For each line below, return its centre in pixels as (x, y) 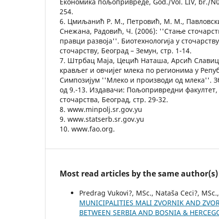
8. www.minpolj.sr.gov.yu (101, 109)
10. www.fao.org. (87, 129)
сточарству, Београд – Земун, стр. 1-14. (126, 50)
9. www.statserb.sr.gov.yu (102, 119)
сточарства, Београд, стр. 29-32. (114, 99)
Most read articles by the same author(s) (139, 173)
